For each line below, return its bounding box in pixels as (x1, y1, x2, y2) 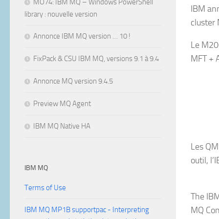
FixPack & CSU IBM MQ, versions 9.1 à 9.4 (33, 54, 159, 63)
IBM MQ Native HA (33, 122, 90, 131)
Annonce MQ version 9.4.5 (33, 77, 113, 86)
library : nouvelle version (24, 10, 97, 19)
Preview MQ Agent (33, 99, 91, 108)
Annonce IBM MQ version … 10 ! (33, 32, 131, 41)
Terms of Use (24, 183, 66, 192)
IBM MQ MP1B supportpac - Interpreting (24, 205, 149, 214)
